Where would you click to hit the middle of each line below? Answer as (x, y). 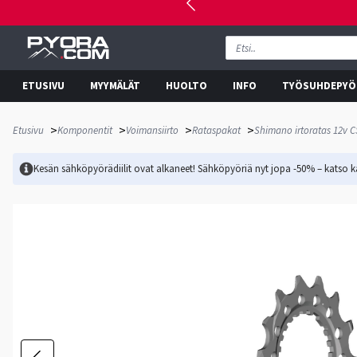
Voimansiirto (152, 131)
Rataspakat (216, 131)
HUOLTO (186, 86)
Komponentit (85, 131)
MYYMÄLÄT (115, 86)
